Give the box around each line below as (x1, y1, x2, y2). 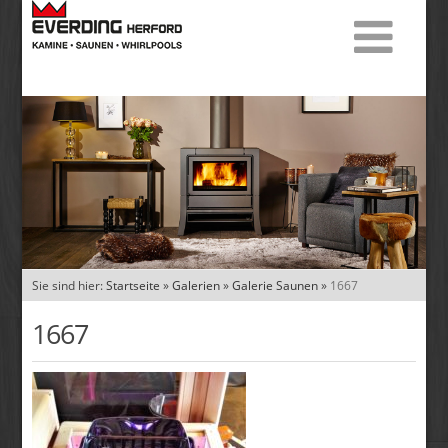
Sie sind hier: (32, 277, 107, 295)
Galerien (172, 277, 221, 295)
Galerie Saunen (232, 277, 319, 295)
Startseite (106, 277, 161, 295)
